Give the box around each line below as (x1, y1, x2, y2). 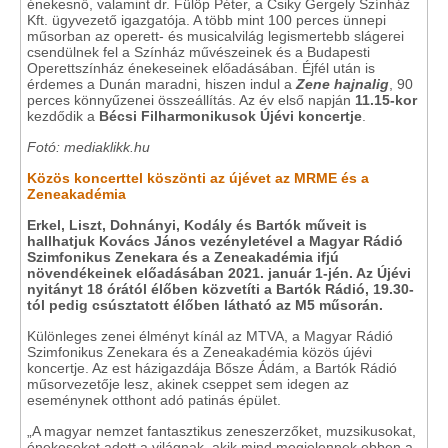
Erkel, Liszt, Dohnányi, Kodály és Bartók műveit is (27, 217, 367, 233)
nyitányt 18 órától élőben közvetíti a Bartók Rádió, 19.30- (27, 281, 414, 297)
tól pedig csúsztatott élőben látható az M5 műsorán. (27, 297, 383, 313)
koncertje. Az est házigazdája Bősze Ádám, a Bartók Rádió (27, 360, 397, 376)
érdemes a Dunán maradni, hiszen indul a (27, 76, 296, 92)
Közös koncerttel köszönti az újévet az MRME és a (27, 170, 369, 186)
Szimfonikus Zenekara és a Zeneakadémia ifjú (27, 249, 339, 265)
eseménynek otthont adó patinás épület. (27, 392, 281, 408)
